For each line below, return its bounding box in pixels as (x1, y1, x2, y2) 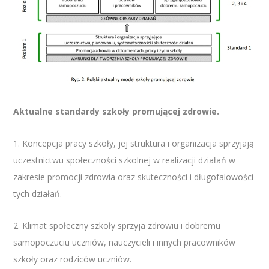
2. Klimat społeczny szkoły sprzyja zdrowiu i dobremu (13, 220, 221, 232)
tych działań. (13, 188, 62, 200)
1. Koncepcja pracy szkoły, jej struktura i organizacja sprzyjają (13, 138, 255, 150)
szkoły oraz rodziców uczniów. (13, 253, 132, 265)
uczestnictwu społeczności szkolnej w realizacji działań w (13, 154, 236, 166)
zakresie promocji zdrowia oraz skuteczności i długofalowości (13, 171, 254, 183)
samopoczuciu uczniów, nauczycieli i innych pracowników (13, 237, 236, 249)
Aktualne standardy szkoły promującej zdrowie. (13, 106, 220, 118)
